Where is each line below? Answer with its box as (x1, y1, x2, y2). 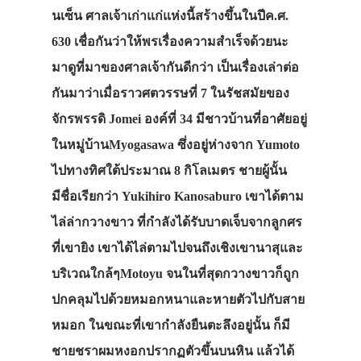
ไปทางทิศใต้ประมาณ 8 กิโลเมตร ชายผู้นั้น (52, 164, 287, 178)
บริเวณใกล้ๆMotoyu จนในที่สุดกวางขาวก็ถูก (52, 267, 299, 281)
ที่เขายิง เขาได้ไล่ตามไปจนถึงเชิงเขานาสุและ (52, 241, 303, 255)
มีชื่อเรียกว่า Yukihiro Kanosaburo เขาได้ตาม (52, 189, 304, 204)
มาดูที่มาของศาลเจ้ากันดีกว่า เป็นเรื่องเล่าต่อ (52, 60, 299, 75)
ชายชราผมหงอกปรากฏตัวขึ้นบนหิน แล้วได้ (52, 344, 294, 359)
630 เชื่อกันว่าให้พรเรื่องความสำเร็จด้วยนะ (52, 35, 288, 49)
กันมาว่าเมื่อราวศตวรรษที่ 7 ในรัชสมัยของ (52, 86, 289, 101)
